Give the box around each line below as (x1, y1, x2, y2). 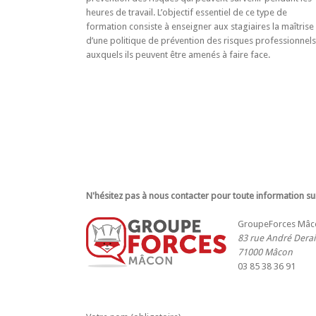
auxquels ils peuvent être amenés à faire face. (86, 49, 270, 60)
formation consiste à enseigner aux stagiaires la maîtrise (86, 21, 314, 32)
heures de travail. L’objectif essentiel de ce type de (86, 7, 287, 18)
